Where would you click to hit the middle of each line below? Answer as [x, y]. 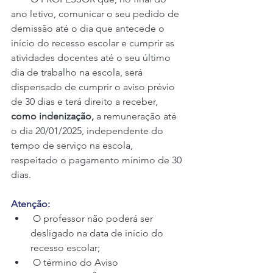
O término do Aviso [76, 262]
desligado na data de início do [98, 233]
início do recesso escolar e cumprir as [94, 43]
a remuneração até [136, 116]
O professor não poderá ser [93, 218]
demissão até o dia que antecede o [89, 28]
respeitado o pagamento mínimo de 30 [97, 160]
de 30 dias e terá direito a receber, [86, 101]
